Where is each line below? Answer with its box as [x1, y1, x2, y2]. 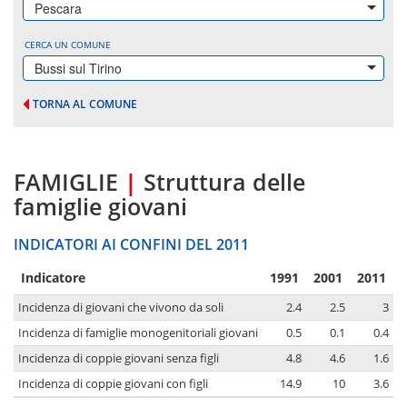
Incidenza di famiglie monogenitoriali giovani [18, 325, 258, 342]
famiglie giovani [14, 191, 187, 223]
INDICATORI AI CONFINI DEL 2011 [14, 234, 249, 255]
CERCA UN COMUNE [25, 38, 111, 51]
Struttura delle [144, 166, 305, 198]
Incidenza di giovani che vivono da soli [18, 300, 223, 316]
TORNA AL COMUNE [33, 96, 137, 112]
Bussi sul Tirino [35, 59, 122, 77]
